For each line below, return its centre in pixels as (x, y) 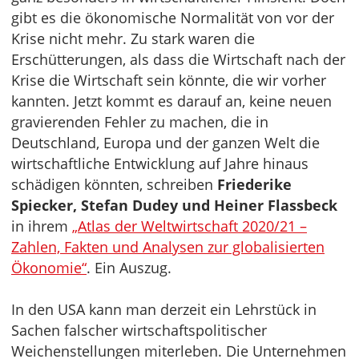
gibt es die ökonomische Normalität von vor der (173, 18)
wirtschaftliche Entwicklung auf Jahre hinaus (160, 164)
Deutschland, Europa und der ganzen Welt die (165, 143)
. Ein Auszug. (129, 268)
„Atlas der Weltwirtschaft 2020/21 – (190, 226)
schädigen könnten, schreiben (114, 185)
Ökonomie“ (49, 268)
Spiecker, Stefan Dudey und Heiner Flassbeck (174, 206)
